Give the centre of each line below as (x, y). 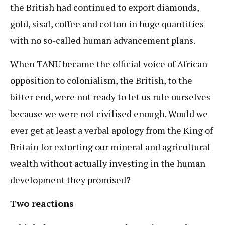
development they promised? (70, 180)
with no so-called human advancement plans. (103, 40)
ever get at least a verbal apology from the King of (111, 130)
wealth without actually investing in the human (108, 163)
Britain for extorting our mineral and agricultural (110, 146)
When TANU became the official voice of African (109, 64)
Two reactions (42, 204)
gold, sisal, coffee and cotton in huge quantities (107, 23)
